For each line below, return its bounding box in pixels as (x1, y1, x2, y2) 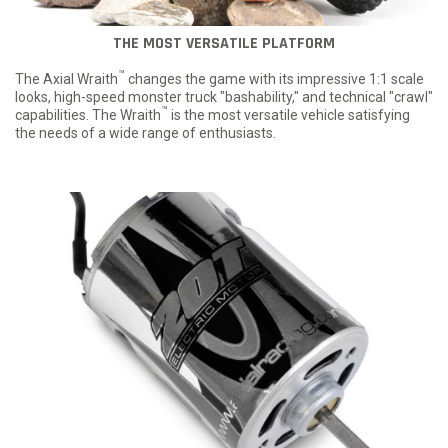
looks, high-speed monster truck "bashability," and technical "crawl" (15, 88, 433, 105)
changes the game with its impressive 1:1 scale (125, 70, 424, 87)
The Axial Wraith (15, 70, 118, 87)
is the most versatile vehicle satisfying (168, 106, 410, 123)
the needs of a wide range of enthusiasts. (15, 124, 276, 141)
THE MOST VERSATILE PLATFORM (113, 32, 335, 54)
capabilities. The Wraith (15, 106, 161, 123)
